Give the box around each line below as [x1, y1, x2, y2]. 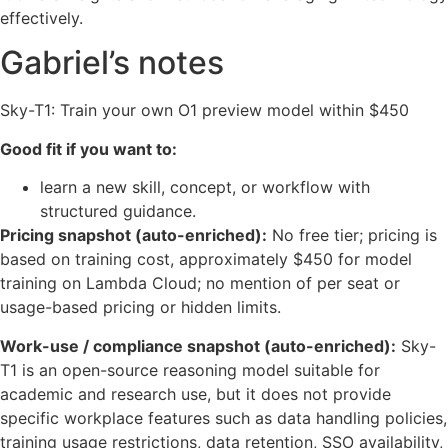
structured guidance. [40, 201, 196, 222]
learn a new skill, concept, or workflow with [40, 177, 370, 198]
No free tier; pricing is [267, 225, 437, 246]
